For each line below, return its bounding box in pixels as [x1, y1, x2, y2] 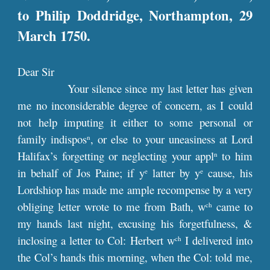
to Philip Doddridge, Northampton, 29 [17, 5, 253, 25]
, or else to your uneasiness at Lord [90, 131, 253, 146]
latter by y [147, 165, 200, 180]
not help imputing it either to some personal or [17, 115, 253, 130]
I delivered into [181, 233, 253, 248]
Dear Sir [17, 64, 55, 79]
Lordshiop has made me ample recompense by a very [17, 182, 253, 197]
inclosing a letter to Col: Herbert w [17, 233, 175, 248]
